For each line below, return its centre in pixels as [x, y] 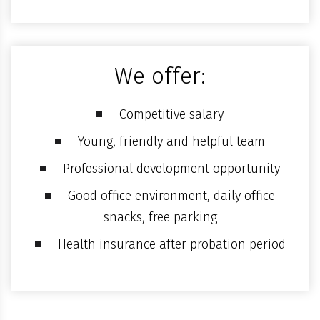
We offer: [160, 76]
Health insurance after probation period [171, 244]
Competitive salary [171, 114]
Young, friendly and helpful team [171, 141]
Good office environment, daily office [171, 196]
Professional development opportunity [171, 169]
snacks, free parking [160, 217]
